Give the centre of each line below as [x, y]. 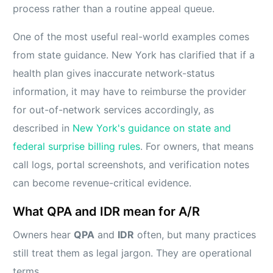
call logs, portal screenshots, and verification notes [131, 165]
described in [43, 128]
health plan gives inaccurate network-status [114, 73]
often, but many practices [195, 235]
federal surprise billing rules [77, 147]
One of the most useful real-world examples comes [131, 37]
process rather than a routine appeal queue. [114, 9]
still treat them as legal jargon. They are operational [133, 253]
